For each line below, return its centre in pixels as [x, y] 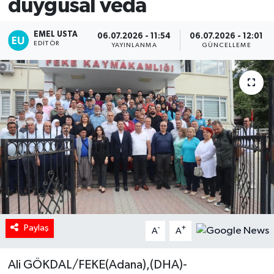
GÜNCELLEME [226, 45]
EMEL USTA [56, 35]
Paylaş [36, 228]
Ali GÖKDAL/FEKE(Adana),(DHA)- [97, 265]
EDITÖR [46, 44]
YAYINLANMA [134, 45]
